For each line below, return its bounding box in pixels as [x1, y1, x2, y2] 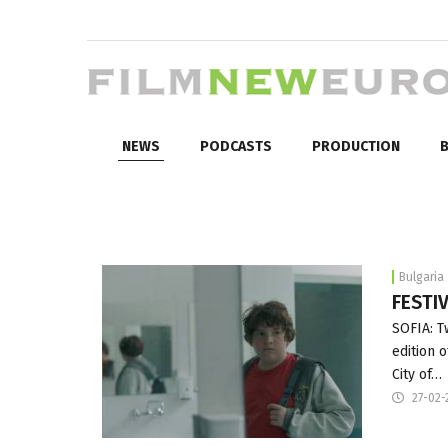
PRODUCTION [312, 137, 400, 155]
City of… [391, 365, 442, 383]
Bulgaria [398, 269, 444, 284]
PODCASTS [200, 137, 272, 155]
